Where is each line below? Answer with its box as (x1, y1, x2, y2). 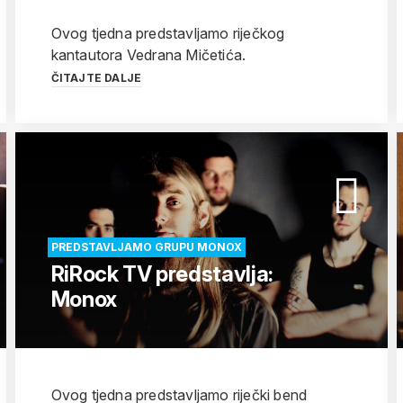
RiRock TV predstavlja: (50, 261, 273, 287)
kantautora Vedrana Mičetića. (50, 46, 246, 64)
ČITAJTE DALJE (50, 71, 142, 85)
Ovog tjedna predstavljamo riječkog (50, 24, 285, 42)
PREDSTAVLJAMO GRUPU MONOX (50, 240, 242, 254)
